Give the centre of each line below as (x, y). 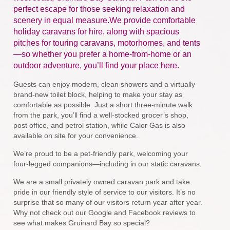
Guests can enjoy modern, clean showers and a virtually (104, 84)
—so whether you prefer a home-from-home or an (103, 54)
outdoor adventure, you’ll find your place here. (97, 66)
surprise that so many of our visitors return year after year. (108, 203)
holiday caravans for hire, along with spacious (97, 32)
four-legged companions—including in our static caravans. (108, 164)
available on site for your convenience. (76, 136)
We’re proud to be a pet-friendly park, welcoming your (101, 154)
